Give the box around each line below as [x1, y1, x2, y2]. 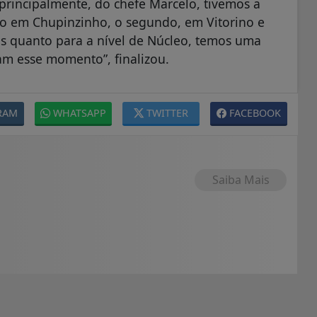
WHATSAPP [53, 106, 106, 120]
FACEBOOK [229, 106, 281, 120]
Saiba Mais [212, 172, 270, 188]
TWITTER [146, 106, 188, 120]
